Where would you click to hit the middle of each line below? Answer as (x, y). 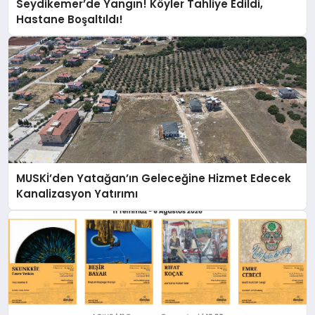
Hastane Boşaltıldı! (70, 19)
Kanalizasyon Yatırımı (77, 194)
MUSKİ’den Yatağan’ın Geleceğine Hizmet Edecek (154, 179)
